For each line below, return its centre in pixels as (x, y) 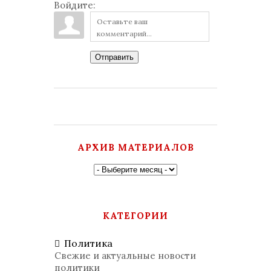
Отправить (114, 57)
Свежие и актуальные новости (125, 256)
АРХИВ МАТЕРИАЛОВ (135, 147)
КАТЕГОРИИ (135, 216)
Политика (88, 243)
